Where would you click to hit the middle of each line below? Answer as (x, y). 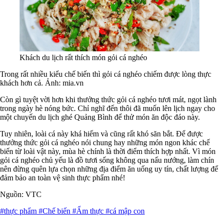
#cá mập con (125, 211)
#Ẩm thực (89, 211)
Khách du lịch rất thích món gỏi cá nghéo (83, 58)
